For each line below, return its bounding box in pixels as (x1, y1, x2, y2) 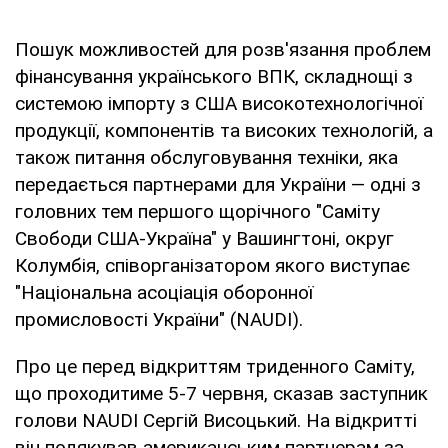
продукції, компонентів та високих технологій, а (15, 118, 433, 142)
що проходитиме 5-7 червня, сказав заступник (15, 381, 428, 405)
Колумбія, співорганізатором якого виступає (15, 253, 410, 277)
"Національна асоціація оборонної (15, 280, 313, 304)
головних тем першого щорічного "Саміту (15, 199, 380, 223)
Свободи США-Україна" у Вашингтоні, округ (15, 226, 394, 250)
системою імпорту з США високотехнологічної (15, 91, 423, 115)
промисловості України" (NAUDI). (15, 307, 303, 331)
